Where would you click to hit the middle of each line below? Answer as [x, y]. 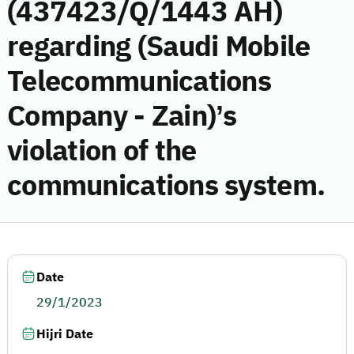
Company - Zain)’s [122, 116]
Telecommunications [139, 81]
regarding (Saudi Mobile [159, 47]
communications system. [166, 186]
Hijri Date [65, 334]
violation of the [102, 151]
